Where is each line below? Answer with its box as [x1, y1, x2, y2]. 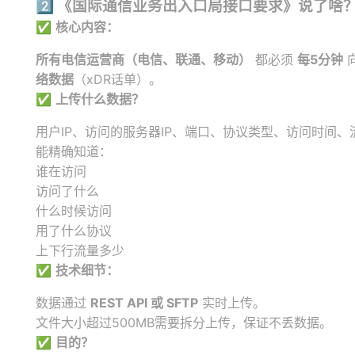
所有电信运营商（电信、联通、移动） [36, 52, 251, 67]
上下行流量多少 [36, 242, 124, 258]
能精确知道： [36, 143, 112, 159]
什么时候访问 [36, 203, 112, 219]
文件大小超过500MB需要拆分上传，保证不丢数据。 [36, 315, 332, 330]
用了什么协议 [36, 223, 112, 239]
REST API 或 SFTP [90, 295, 198, 311]
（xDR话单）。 [74, 71, 162, 87]
